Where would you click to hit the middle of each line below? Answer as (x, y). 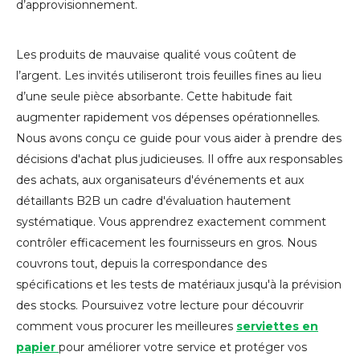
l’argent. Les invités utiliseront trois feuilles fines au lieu (169, 75)
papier (37, 347)
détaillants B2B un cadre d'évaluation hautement (153, 200)
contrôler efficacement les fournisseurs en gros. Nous (166, 242)
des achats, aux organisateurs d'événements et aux (160, 180)
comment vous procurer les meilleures (126, 326)
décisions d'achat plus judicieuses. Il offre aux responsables (179, 159)
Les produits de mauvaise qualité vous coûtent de (156, 54)
